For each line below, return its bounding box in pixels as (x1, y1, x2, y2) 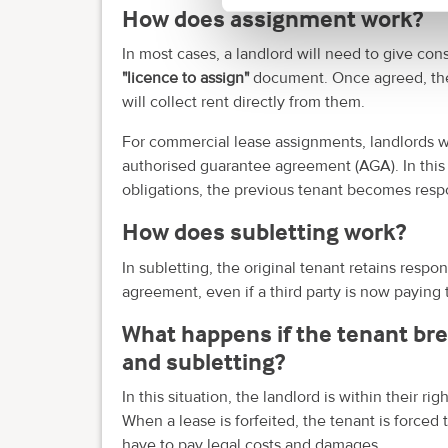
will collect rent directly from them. (122, 92, 365, 113)
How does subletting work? (122, 217, 406, 247)
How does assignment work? (122, 3, 423, 33)
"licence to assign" (122, 68, 249, 89)
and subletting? (122, 346, 285, 376)
